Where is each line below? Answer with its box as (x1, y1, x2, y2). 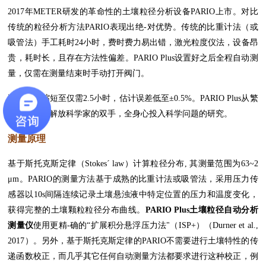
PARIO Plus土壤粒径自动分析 (145, 205, 258, 214)
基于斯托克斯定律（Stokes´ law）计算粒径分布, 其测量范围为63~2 (8, 159, 258, 168)
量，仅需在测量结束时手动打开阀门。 (8, 69, 150, 78)
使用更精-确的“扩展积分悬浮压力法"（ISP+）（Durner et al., (33, 221, 258, 230)
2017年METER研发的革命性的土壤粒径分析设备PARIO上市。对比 (8, 7, 258, 16)
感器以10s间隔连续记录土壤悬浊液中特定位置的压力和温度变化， (8, 190, 258, 199)
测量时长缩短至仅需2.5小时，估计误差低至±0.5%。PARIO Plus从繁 (8, 94, 258, 103)
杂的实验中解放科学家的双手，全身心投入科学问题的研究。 (8, 109, 233, 118)
